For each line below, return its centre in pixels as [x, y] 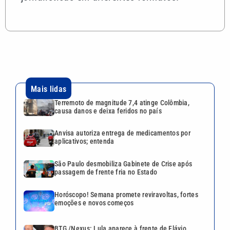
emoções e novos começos [94, 203]
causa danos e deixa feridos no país [108, 111]
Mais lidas [49, 89]
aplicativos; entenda [84, 141]
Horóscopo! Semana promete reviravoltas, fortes [126, 194]
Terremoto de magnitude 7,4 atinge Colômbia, [122, 102]
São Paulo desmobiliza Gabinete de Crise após [123, 164]
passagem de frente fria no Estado [106, 172]
